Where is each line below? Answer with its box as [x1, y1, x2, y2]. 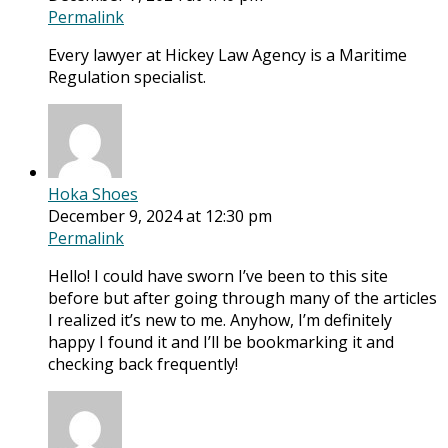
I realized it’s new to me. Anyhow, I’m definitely [48, 309, 392, 332]
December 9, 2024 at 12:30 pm [48, 205, 272, 228]
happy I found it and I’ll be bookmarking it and [48, 331, 394, 354]
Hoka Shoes [48, 183, 138, 206]
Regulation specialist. [48, 66, 206, 89]
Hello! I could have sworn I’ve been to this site [48, 265, 388, 288]
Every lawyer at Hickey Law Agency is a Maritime [48, 44, 407, 67]
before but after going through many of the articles [48, 287, 437, 310]
